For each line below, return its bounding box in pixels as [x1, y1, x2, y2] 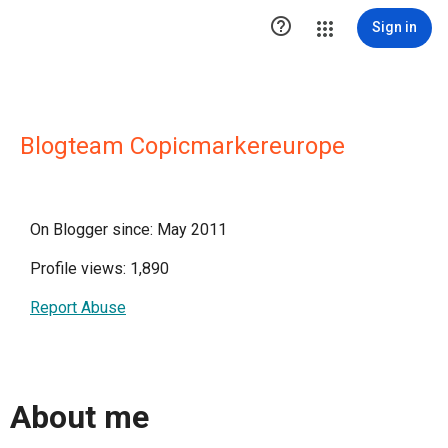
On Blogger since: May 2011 [30, 220, 227, 239]
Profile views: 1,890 [30, 259, 169, 278]
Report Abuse [30, 298, 126, 317]
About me [10, 398, 149, 437]
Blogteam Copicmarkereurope [20, 132, 345, 160]
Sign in [372, 19, 417, 35]
